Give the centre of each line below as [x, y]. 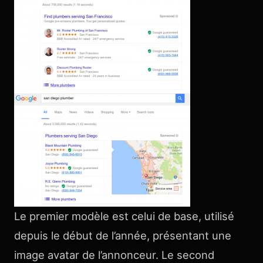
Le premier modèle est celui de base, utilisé [124, 216]
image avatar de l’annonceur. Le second [114, 254]
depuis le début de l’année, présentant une [123, 235]
